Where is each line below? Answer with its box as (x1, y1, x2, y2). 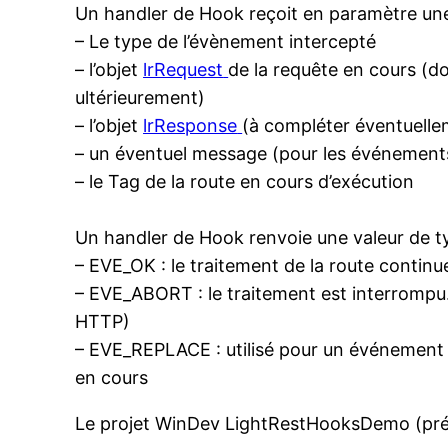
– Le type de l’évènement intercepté (75, 30, 377, 52)
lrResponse (143, 114, 238, 136)
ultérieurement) (75, 86, 206, 108)
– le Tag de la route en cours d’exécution (75, 170, 415, 192)
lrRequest (143, 58, 224, 80)
